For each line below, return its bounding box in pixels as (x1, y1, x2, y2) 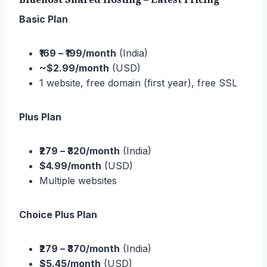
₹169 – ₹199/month (39, 46, 116, 59)
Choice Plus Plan (19, 208, 97, 221)
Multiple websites (39, 174, 117, 187)
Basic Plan (19, 13, 68, 25)
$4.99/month (39, 159, 101, 172)
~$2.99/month (39, 61, 109, 74)
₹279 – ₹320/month (39, 144, 120, 157)
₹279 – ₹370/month (39, 242, 120, 254)
